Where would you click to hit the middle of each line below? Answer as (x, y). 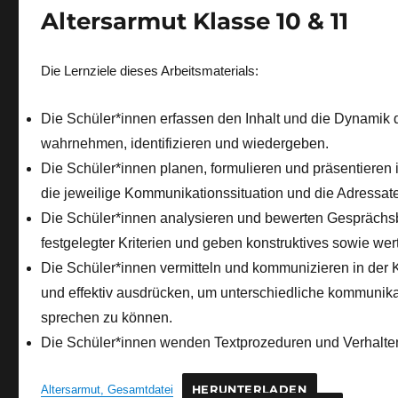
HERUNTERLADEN (249, 389)
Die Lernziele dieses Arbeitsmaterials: (150, 71)
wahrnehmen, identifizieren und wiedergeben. (185, 143)
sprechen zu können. (107, 317)
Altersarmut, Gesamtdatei (107, 389)
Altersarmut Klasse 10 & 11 (195, 21)
